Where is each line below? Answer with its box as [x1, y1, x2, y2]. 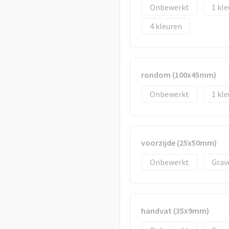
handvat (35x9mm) [141, 205, 209, 216]
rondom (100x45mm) [141, 70, 216, 80]
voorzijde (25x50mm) [141, 138, 217, 148]
